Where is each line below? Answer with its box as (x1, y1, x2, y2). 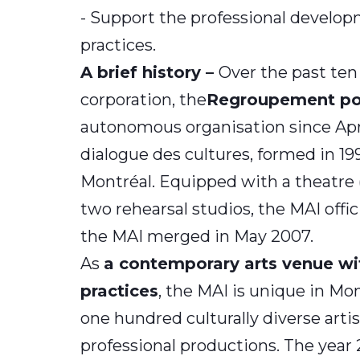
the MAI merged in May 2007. (80, 227, 313, 247)
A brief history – (80, 63, 219, 83)
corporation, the (80, 90, 207, 110)
